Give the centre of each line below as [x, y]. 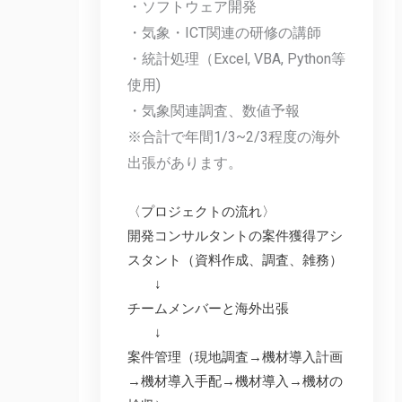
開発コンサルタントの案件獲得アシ [236, 236]
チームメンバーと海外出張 [209, 309]
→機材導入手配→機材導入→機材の [236, 382]
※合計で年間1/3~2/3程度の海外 [234, 137]
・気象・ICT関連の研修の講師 [225, 33]
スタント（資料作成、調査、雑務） [236, 261]
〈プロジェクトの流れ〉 [202, 212]
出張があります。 [185, 163]
